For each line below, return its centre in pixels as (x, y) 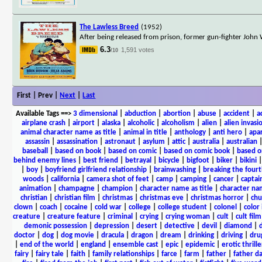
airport (84, 123)
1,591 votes (138, 49)
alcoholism (178, 123)
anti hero (227, 132)
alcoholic (141, 123)
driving (232, 235)
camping (193, 179)
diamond (238, 226)
